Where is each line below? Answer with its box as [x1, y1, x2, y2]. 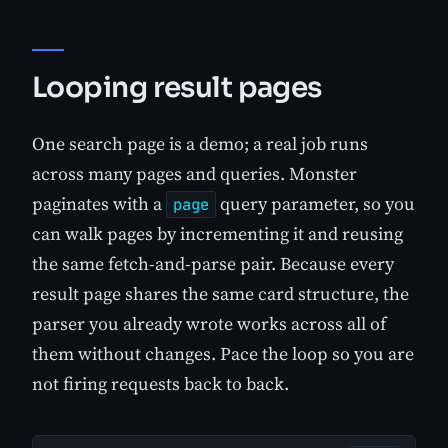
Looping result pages [32, 69, 322, 105]
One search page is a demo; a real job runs [32, 130, 368, 156]
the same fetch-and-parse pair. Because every [32, 250, 394, 276]
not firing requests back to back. [32, 370, 289, 396]
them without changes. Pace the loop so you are [32, 340, 414, 366]
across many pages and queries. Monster [32, 160, 357, 186]
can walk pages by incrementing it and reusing [32, 220, 403, 246]
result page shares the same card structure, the [32, 280, 409, 306]
